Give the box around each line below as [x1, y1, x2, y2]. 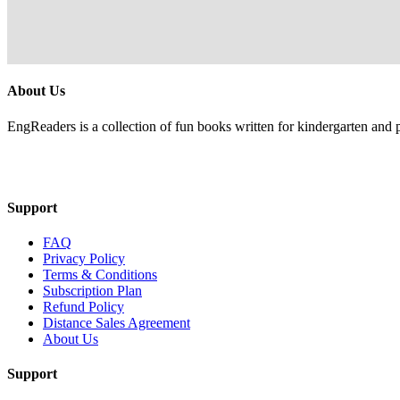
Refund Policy [43, 299, 124, 315]
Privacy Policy [43, 251, 125, 267]
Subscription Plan [43, 283, 142, 299]
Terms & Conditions [43, 267, 157, 283]
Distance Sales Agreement [43, 315, 190, 331]
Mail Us [7, 148, 53, 164]
